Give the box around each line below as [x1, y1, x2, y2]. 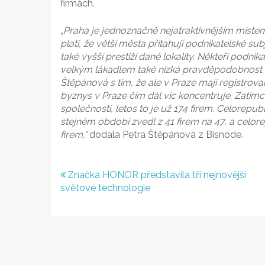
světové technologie [60, 182, 150, 193]
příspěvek [60, 205, 146, 227]
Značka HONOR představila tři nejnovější [67, 169, 246, 180]
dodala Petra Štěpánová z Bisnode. [87, 129, 243, 140]
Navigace [60, 166, 140, 188]
